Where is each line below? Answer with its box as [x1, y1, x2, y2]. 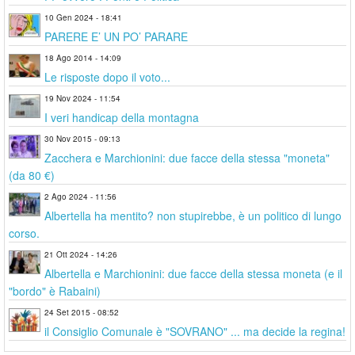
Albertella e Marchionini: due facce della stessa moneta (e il [44, 265, 342, 281]
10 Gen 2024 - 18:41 [44, 11, 122, 23]
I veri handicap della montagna [44, 109, 199, 125]
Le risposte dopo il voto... [44, 68, 170, 85]
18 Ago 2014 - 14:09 [44, 52, 121, 63]
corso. [9, 224, 40, 241]
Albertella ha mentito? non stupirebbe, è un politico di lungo [44, 207, 342, 223]
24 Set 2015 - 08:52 [44, 306, 119, 318]
